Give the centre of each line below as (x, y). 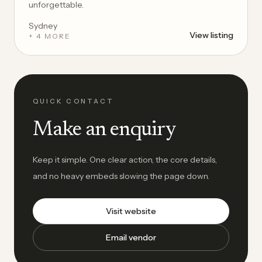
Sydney (43, 26)
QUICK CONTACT (74, 101)
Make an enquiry (104, 130)
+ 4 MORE (50, 36)
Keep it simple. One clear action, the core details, (125, 160)
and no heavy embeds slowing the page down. (121, 176)
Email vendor (131, 237)
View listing (211, 35)
